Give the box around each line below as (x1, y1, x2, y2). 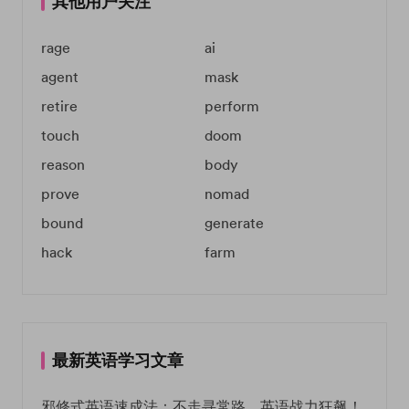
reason (41, 154, 85, 174)
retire (41, 96, 78, 116)
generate (204, 213, 264, 233)
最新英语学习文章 (52, 349, 184, 372)
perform (204, 96, 259, 116)
